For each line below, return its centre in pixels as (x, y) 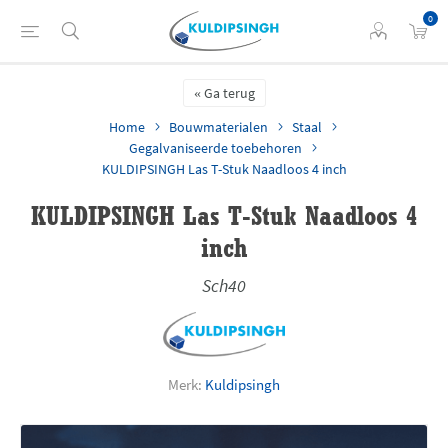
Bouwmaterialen (218, 127)
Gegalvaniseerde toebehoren (215, 148)
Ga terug (229, 93)
